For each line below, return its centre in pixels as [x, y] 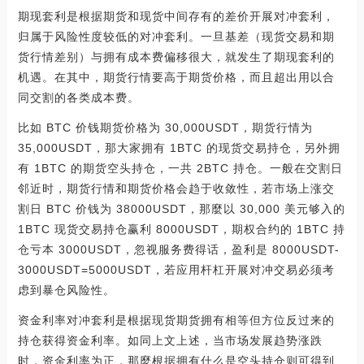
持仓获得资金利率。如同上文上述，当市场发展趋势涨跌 [170, 340]
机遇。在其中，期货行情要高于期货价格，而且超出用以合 [176, 77]
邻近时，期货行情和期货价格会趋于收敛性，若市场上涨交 [176, 188]
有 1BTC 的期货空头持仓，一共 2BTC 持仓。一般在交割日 [180, 168]
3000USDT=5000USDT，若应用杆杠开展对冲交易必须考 [176, 270]
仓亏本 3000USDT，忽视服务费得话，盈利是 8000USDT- [178, 249]
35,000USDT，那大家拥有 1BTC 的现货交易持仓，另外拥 [179, 148]
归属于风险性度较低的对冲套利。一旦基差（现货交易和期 [176, 37]
